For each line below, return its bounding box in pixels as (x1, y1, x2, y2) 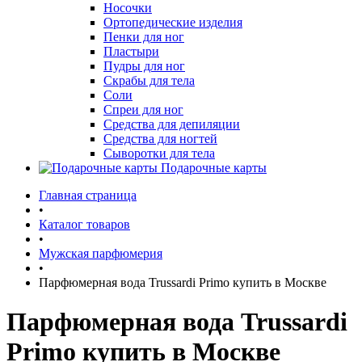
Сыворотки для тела (103, 146, 215, 160)
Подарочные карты (161, 161, 267, 175)
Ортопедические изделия (103, 15, 242, 29)
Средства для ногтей (103, 132, 217, 145)
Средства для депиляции (103, 117, 240, 131)
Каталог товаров (39, 217, 130, 231)
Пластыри (103, 44, 159, 58)
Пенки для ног (103, 30, 184, 44)
